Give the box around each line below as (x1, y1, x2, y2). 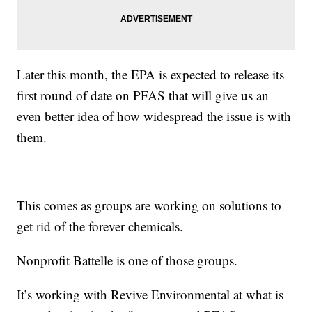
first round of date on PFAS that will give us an (17, 86, 270, 104)
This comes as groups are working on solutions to (17, 196, 282, 214)
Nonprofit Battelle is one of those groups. (17, 251, 238, 269)
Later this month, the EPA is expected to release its (17, 65, 285, 83)
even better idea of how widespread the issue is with (17, 107, 292, 125)
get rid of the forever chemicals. (17, 217, 184, 235)
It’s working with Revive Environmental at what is (17, 285, 284, 303)
